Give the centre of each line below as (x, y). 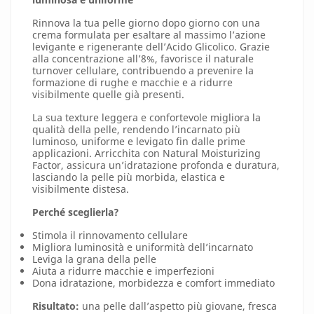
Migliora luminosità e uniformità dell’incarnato (143, 247)
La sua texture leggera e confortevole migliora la (146, 118)
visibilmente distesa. (81, 189)
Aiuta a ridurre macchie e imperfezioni (123, 271)
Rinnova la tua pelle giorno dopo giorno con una (146, 23)
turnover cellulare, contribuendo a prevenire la (143, 71)
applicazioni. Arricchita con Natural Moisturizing (146, 153)
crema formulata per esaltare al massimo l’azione (149, 35)
